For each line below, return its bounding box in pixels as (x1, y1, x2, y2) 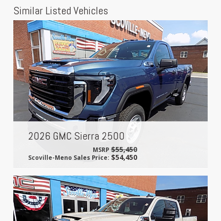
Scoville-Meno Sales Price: (28, 153, 109, 161)
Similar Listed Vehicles (13, 3, 108, 17)
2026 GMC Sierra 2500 (28, 128, 125, 143)
